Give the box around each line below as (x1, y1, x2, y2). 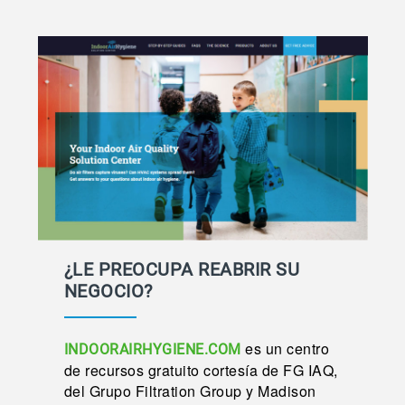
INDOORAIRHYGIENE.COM (63, 341, 241, 359)
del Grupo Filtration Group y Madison (63, 381, 316, 402)
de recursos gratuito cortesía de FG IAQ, (63, 360, 338, 381)
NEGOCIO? (63, 280, 153, 303)
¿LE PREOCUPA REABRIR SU (63, 259, 300, 281)
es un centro (240, 338, 330, 360)
